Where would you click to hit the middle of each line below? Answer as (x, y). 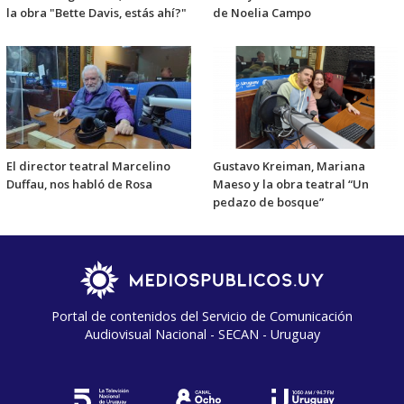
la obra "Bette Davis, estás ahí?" (96, 13)
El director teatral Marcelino (88, 166)
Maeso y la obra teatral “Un (291, 184)
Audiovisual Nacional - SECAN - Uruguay (202, 335)
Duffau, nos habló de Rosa (79, 184)
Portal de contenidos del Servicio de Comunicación (202, 317)
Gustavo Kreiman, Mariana (289, 166)
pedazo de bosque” (268, 202)
